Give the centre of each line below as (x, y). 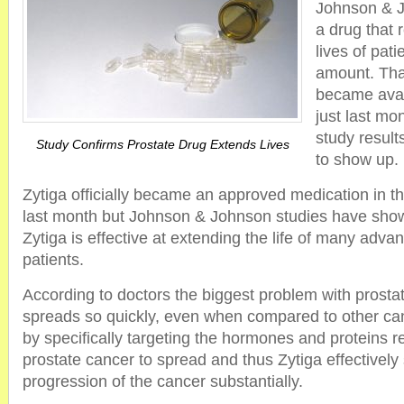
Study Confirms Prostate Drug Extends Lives (162, 144)
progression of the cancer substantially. (163, 381)
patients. (53, 260)
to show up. (357, 160)
